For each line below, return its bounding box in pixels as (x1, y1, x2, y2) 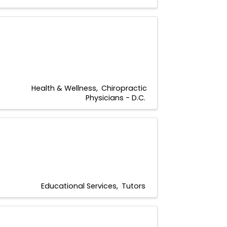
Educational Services (41, 180, 117, 191)
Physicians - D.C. (86, 92, 145, 103)
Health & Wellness (31, 83, 96, 93)
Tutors (122, 180, 145, 191)
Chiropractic (101, 83, 147, 93)
